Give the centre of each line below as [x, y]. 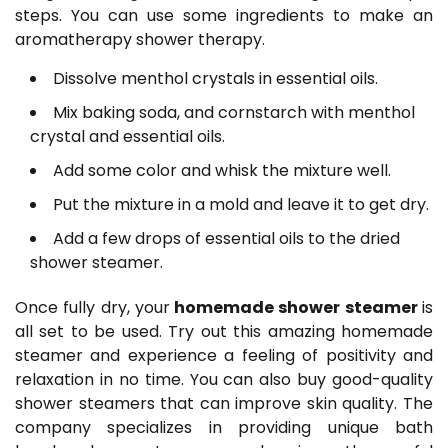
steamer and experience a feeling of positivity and [224, 356]
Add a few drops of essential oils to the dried [226, 239]
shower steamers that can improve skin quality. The [224, 404]
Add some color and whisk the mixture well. [224, 171]
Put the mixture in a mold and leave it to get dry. [243, 205]
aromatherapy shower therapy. [142, 40]
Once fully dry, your [92, 308]
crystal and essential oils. [129, 137]
